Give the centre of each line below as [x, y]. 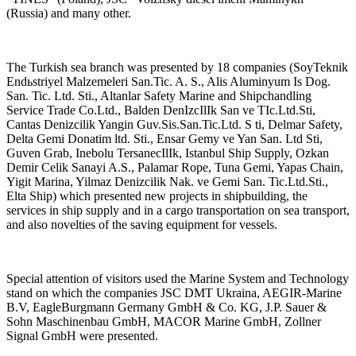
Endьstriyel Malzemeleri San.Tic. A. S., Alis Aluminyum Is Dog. [168, 81]
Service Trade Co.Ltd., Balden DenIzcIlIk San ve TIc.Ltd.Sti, [161, 110]
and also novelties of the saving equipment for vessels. [142, 224]
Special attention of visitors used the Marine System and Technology [178, 278]
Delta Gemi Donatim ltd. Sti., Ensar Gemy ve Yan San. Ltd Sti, [164, 138]
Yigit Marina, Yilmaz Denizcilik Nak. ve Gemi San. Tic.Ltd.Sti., [167, 181]
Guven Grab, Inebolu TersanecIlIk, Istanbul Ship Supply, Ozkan [168, 153]
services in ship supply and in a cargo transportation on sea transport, [178, 210]
